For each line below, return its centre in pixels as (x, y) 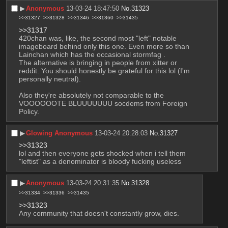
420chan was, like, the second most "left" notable (97, 38)
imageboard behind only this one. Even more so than (104, 47)
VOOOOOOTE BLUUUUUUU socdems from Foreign (103, 104)
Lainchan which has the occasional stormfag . (92, 55)
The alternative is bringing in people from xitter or (98, 63)
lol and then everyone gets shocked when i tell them (102, 153)
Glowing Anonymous (60, 133)
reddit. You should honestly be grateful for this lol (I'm (104, 71)
